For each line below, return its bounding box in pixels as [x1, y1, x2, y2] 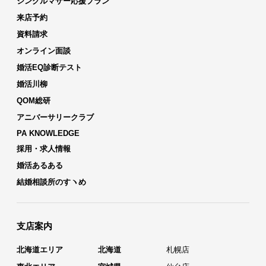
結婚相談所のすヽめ [17, 177, 86, 186]
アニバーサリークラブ [17, 112, 94, 122]
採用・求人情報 [17, 144, 71, 153]
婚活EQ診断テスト [17, 62, 82, 72]
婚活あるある [17, 160, 63, 170]
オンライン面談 [17, 46, 71, 55]
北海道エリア [17, 245, 63, 254]
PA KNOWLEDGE [17, 128, 80, 138]
